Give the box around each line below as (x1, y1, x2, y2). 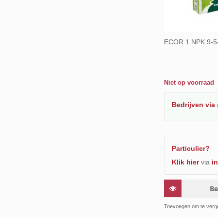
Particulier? (171, 144, 210, 152)
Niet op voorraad (163, 78, 214, 86)
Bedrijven (171, 100, 205, 109)
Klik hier (171, 158, 199, 166)
